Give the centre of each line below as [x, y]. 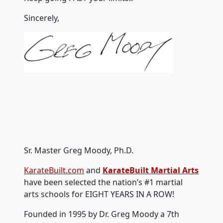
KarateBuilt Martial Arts [151, 170]
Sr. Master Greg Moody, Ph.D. [79, 150]
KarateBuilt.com [54, 170]
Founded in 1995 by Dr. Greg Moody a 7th [102, 214]
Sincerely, [42, 18]
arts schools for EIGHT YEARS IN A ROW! [99, 194]
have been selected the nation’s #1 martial [103, 182]
